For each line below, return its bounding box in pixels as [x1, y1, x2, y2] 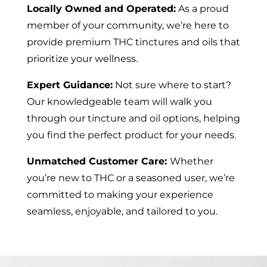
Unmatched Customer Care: [26, 155, 170, 167]
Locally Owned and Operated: [26, 2, 176, 14]
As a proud [175, 2, 229, 14]
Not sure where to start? [112, 79, 231, 91]
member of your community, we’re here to [26, 19, 229, 31]
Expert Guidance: [26, 79, 113, 91]
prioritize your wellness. [26, 52, 138, 64]
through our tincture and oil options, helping [26, 112, 240, 124]
